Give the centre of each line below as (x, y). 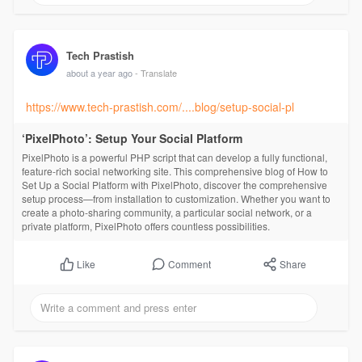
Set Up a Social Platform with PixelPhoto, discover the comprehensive (174, 184)
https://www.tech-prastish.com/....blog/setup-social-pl (160, 106)
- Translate (156, 72)
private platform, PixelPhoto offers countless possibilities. (145, 225)
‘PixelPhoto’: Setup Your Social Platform (132, 138)
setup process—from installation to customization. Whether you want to (176, 198)
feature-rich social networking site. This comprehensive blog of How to (175, 170)
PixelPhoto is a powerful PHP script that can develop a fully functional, (174, 157)
